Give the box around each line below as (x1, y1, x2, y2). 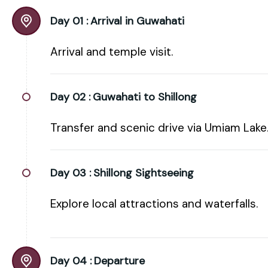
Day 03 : (50, 165, 91, 180)
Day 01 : (50, 13, 88, 28)
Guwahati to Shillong (93, 89, 197, 104)
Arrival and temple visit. (50, 44, 173, 59)
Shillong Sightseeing (93, 165, 194, 180)
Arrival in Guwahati (90, 13, 184, 28)
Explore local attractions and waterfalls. (50, 196, 258, 211)
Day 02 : (50, 89, 90, 104)
